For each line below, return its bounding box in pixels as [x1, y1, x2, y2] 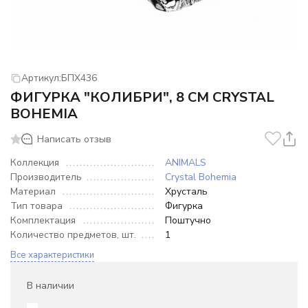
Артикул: [21, 71, 61, 85]
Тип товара [10, 199, 63, 212]
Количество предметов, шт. [10, 228, 136, 241]
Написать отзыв [37, 132, 111, 146]
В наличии [27, 279, 74, 292]
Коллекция [10, 156, 59, 169]
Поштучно [165, 214, 211, 227]
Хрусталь [165, 185, 208, 198]
